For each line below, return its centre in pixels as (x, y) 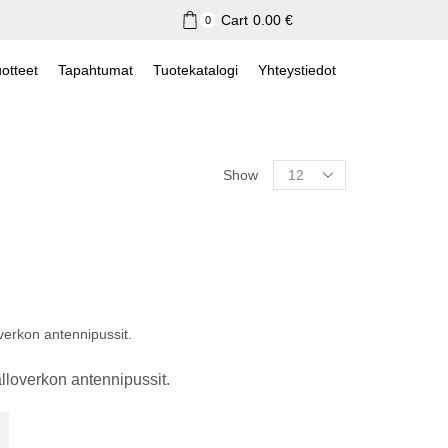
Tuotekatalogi (195, 70)
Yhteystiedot (297, 70)
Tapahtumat (95, 70)
